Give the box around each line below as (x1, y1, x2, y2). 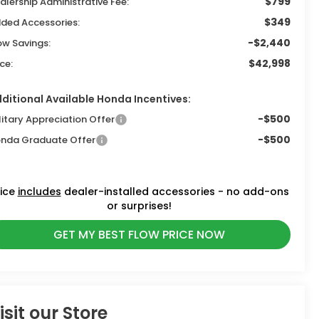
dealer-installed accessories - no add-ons (61, 184, 289, 199)
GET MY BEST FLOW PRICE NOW (53, 226, 226, 243)
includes (17, 184, 61, 199)
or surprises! (107, 198, 172, 213)
